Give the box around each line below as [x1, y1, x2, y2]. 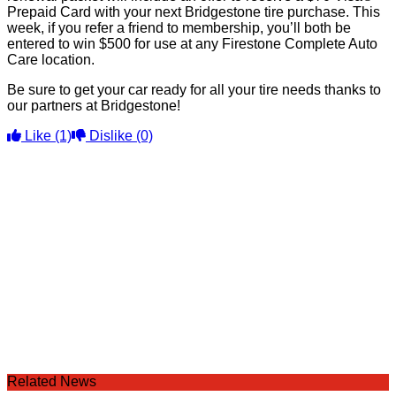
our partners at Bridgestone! [7, 98, 180, 113]
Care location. [7, 52, 95, 67]
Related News [7, 374, 96, 389]
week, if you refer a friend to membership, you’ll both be [7, 20, 351, 35]
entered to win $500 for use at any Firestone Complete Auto [7, 36, 377, 51]
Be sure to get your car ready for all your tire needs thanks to [7, 82, 381, 97]
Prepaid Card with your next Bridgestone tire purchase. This [7, 4, 380, 19]
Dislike [86, 128, 136, 143]
